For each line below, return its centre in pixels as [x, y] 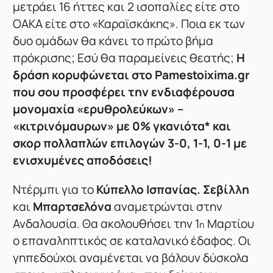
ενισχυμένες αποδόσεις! [83, 160]
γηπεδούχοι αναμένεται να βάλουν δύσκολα [131, 258]
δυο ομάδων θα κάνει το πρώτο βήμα [113, 41]
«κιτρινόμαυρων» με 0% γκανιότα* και [122, 126]
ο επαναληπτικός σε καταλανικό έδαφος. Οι [132, 241]
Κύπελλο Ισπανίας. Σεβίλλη [172, 190]
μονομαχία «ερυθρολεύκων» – [98, 109]
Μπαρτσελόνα [73, 207]
